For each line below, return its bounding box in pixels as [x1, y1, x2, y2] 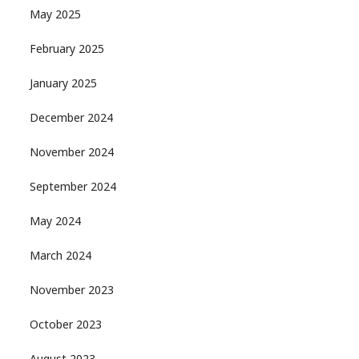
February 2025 [29, 43, 104, 58]
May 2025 [29, 9, 81, 23]
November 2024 [29, 147, 114, 161]
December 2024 [29, 112, 113, 127]
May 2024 [29, 216, 81, 230]
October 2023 [29, 319, 102, 333]
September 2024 [29, 181, 116, 196]
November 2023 [29, 284, 114, 299]
